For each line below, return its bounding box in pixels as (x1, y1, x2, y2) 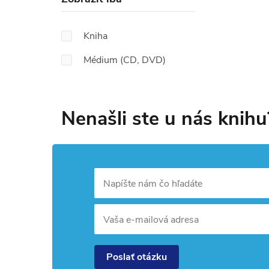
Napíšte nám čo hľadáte (103, 177, 202, 191)
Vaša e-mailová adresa (103, 213, 199, 227)
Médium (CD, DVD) (83, 53, 166, 67)
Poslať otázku (106, 250, 167, 264)
